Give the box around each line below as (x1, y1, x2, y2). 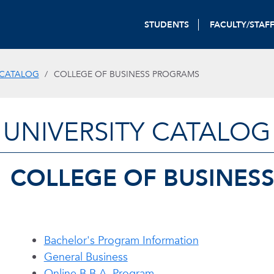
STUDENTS (144, 18, 190, 31)
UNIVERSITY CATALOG (2, 115, 271, 150)
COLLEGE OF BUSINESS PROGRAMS (53, 68, 199, 80)
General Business (43, 250, 128, 265)
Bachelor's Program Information (43, 233, 199, 248)
